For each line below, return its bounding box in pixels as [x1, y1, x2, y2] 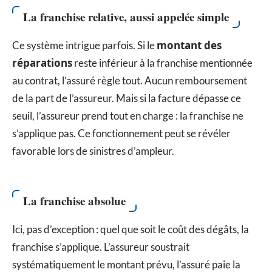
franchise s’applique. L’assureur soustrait [12, 240, 189, 254]
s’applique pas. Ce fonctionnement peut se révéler [12, 126, 231, 140]
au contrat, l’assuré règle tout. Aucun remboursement [12, 73, 247, 87]
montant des [157, 38, 222, 52]
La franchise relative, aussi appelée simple [23, 8, 229, 25]
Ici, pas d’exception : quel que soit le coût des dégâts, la [12, 223, 249, 236]
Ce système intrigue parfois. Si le [12, 38, 157, 52]
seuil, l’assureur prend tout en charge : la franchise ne [12, 109, 243, 122]
